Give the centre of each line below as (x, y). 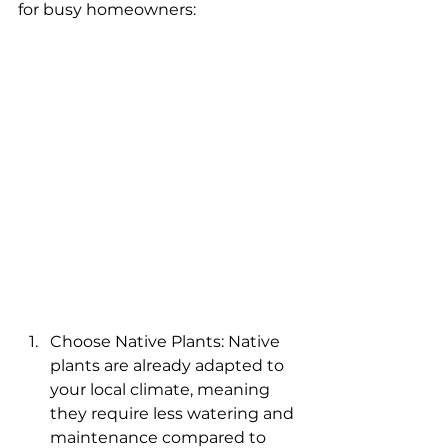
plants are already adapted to (169, 365)
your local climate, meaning (162, 389)
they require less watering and (174, 413)
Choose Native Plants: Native (167, 341)
